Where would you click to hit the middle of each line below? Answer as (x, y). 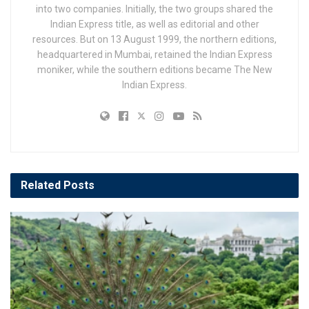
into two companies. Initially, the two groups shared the (154, 9)
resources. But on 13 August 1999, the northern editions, (154, 40)
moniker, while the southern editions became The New (154, 70)
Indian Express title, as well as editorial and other (154, 24)
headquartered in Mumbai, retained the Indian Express (154, 55)
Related (41, 186)
